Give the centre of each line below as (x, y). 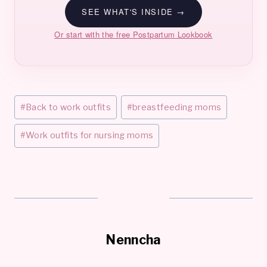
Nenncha (133, 240)
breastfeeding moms (177, 107)
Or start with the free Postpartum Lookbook (133, 34)
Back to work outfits (69, 107)
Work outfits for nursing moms (90, 136)
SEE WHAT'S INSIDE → (133, 11)
